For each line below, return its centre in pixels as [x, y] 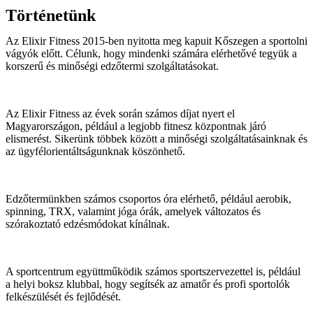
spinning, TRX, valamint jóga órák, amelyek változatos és [133, 211]
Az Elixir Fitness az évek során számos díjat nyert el [120, 114]
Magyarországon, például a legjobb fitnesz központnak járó [136, 126]
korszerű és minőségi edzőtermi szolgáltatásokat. [112, 66]
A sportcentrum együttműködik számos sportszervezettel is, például [153, 271]
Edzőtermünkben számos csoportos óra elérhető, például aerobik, [148, 199]
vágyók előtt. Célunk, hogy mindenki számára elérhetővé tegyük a [151, 53]
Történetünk [51, 15]
